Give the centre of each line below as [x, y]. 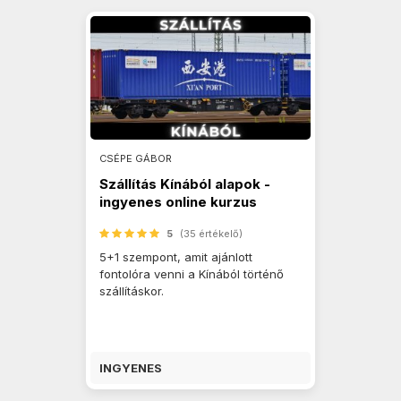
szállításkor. [132, 291]
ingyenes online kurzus [178, 202]
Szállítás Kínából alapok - [185, 184]
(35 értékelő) [211, 234]
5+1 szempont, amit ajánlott [176, 257]
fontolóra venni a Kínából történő [192, 274]
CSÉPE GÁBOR [136, 158]
